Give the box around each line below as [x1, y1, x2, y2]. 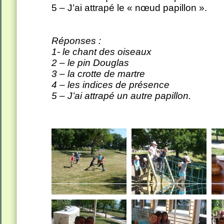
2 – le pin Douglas [51, 57, 129, 68]
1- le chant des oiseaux [51, 46, 151, 57]
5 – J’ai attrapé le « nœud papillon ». [51, 2, 207, 13]
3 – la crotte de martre [51, 68, 145, 79]
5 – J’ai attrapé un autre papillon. [51, 90, 193, 101]
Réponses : [51, 35, 101, 46]
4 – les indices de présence [51, 79, 169, 90]
